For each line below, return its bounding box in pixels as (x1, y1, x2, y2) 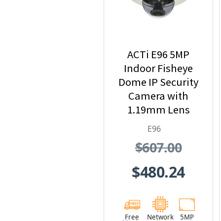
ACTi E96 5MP (127, 47, 189, 62)
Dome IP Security (118, 75, 198, 89)
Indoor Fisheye (124, 61, 193, 75)
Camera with (128, 89, 188, 103)
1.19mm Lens (127, 103, 190, 117)
